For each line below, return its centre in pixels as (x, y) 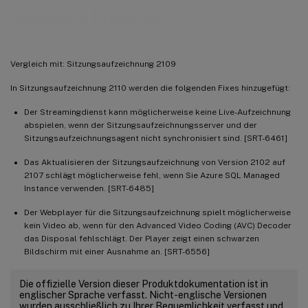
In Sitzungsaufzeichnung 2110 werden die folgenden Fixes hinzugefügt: (150, 88)
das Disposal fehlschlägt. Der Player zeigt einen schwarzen (142, 238)
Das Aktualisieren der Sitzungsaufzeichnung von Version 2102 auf (155, 162)
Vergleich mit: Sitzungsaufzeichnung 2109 (93, 64)
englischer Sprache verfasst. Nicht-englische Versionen (143, 295)
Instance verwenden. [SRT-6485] (89, 188)
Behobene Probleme (89, 18)
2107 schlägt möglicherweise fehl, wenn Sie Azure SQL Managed (152, 175)
